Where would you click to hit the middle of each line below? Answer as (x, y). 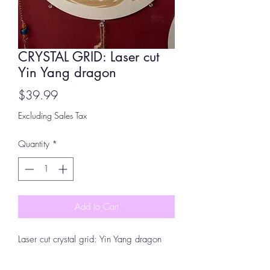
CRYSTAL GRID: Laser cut (89, 57)
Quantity (34, 144)
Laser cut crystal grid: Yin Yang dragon (90, 239)
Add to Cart (96, 206)
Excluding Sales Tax (52, 115)
